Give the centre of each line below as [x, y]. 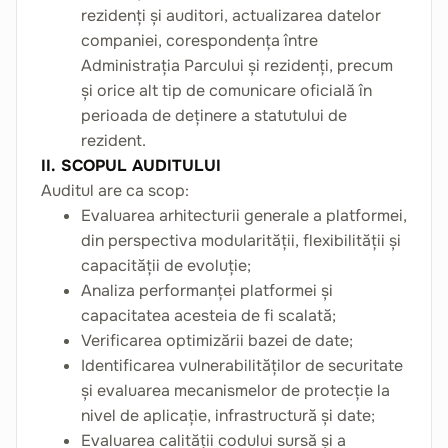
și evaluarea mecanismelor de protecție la [235, 390]
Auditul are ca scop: [115, 190]
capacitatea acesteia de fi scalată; [208, 315]
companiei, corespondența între [199, 40]
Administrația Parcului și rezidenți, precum [237, 65]
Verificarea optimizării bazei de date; [217, 340]
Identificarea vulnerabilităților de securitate [242, 365]
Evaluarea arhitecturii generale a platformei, [244, 215]
